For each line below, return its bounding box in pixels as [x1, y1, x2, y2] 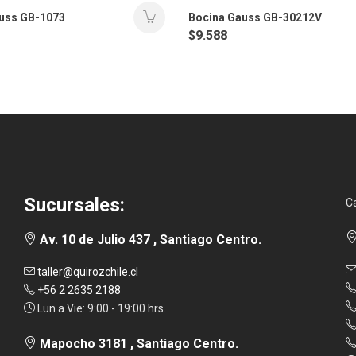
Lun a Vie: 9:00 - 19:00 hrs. [34, 302, 166, 315]
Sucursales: [23, 194, 125, 217]
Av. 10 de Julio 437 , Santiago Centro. [36, 232, 261, 248]
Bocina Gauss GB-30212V [188, 11, 322, 25]
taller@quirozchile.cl [34, 265, 138, 279]
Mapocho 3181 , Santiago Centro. [36, 336, 238, 352]
